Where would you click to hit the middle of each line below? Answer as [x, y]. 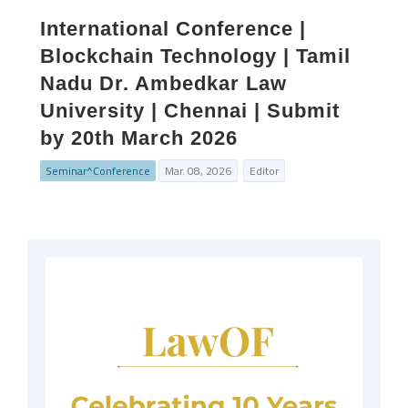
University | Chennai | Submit [190, 111]
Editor [264, 171]
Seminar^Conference [98, 171]
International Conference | [173, 29]
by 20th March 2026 [139, 138]
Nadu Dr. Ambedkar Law [163, 83]
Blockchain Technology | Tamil [195, 56]
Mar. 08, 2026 [198, 171]
